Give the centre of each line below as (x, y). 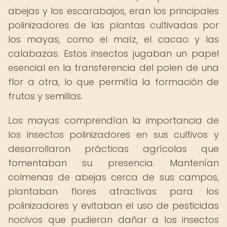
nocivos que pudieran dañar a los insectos (113, 220)
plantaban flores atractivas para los (113, 191)
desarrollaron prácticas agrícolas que (113, 149)
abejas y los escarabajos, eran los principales (113, 11)
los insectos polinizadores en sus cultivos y (113, 135)
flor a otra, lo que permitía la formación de (113, 82)
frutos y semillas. (45, 96)
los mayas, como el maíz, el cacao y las (113, 39)
